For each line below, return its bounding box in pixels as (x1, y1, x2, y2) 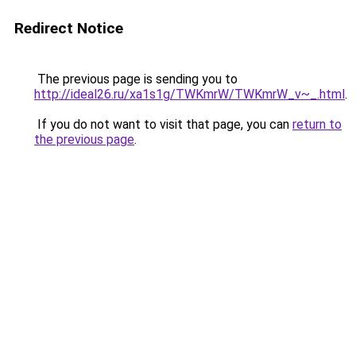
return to (292, 117, 342, 132)
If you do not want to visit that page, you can (34, 117, 292, 132)
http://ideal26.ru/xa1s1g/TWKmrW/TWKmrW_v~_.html (34, 87, 345, 102)
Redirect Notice (14, 19, 123, 37)
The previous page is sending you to (34, 72, 238, 87)
